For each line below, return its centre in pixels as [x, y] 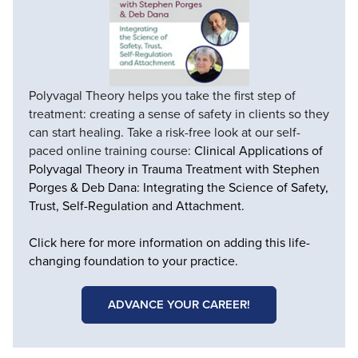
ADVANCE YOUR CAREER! [179, 304]
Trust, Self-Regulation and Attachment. [137, 205]
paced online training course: [111, 150]
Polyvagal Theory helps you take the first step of [162, 95]
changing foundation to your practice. [133, 261]
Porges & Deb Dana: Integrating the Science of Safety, [179, 187]
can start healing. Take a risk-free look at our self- [165, 132]
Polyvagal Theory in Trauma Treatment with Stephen [174, 169]
